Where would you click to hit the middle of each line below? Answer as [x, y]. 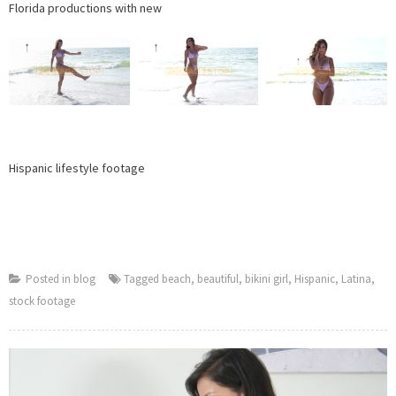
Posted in [49, 279]
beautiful [218, 279]
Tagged [143, 279]
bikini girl [267, 279]
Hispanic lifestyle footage [77, 168]
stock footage [42, 301]
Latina [356, 279]
